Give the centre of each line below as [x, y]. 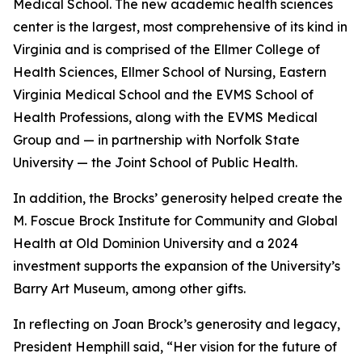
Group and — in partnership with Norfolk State [156, 140]
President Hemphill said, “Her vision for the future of [175, 347]
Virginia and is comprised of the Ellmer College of [166, 49]
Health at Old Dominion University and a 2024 [156, 243]
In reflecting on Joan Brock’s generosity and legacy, [177, 324]
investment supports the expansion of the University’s [177, 266]
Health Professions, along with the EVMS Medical [165, 117]
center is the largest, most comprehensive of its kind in [180, 27]
